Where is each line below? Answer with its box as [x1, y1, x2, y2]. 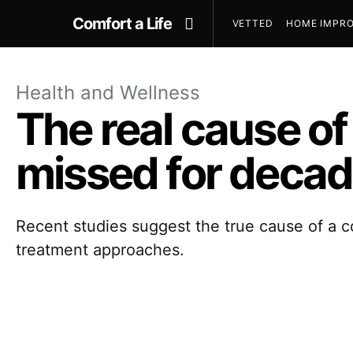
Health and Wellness [16, 81, 200, 104]
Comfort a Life [72, 14, 172, 33]
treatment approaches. [16, 240, 184, 259]
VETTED [232, 17, 273, 29]
